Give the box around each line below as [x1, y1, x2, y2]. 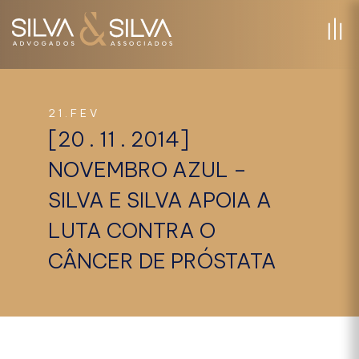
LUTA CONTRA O [48, 217, 216, 244]
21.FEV [48, 107, 100, 120]
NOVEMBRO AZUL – [48, 156, 248, 183]
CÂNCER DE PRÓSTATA [48, 248, 277, 274]
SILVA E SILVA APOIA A [48, 187, 272, 213]
